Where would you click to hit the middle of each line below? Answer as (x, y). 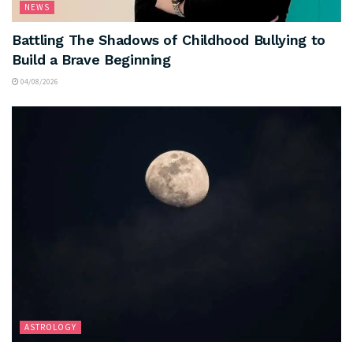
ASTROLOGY (50, 327)
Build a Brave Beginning (91, 59)
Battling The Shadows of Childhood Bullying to (169, 39)
